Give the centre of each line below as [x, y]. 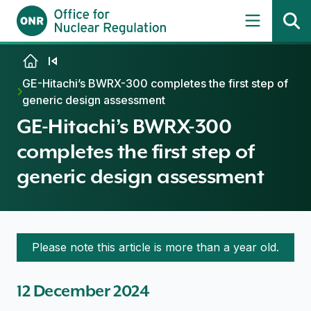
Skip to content [57, 60]
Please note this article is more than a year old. [155, 247]
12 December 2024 [83, 291]
